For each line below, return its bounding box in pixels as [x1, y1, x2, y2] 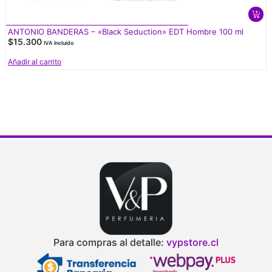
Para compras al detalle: [53, 236, 166, 248]
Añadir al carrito [7, 57, 61, 67]
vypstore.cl [166, 236, 219, 248]
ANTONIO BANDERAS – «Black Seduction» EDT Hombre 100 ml [7, 27, 243, 37]
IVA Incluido [43, 39, 73, 47]
